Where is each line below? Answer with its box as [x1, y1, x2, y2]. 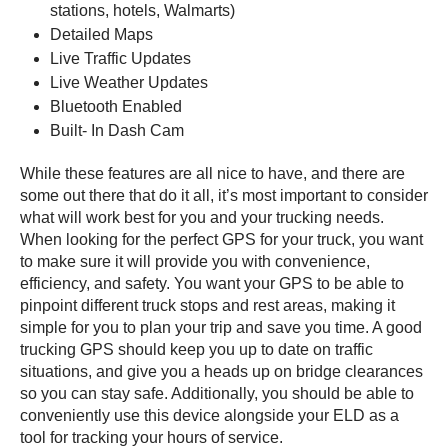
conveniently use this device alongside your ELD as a [20, 406, 399, 424]
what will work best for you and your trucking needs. [20, 208, 384, 226]
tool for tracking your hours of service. [20, 428, 283, 446]
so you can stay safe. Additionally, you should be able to [20, 384, 414, 402]
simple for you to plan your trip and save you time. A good [20, 318, 422, 336]
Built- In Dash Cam [50, 121, 184, 139]
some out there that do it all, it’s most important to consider [20, 186, 428, 204]
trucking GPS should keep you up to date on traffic [20, 340, 373, 358]
